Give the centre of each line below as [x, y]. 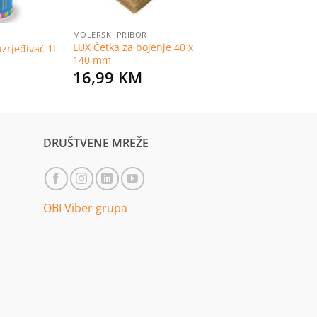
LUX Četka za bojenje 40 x [133, 47]
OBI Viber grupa [85, 208]
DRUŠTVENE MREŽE [96, 143]
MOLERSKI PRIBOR [110, 35]
